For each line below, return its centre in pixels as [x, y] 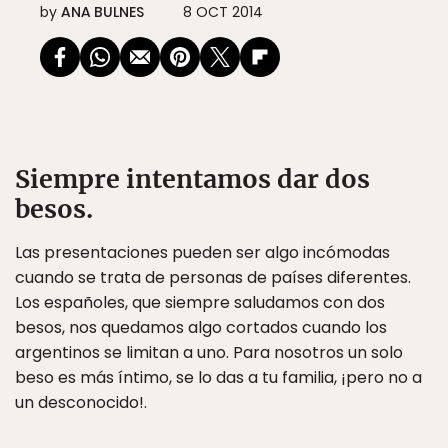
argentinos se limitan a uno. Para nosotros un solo [209, 352]
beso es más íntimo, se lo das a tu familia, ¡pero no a [218, 377]
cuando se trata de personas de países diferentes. [213, 277]
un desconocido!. [81, 402]
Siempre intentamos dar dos [192, 179]
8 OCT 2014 [223, 12]
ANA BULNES [102, 12]
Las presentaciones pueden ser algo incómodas [202, 252]
